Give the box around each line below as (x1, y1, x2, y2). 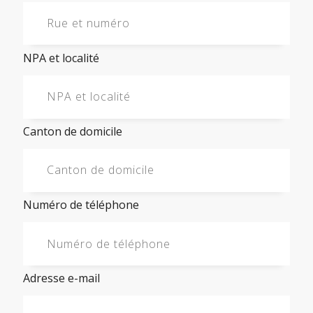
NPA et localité (22, 50, 99, 66)
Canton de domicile (22, 123, 122, 139)
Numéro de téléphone (22, 197, 139, 213)
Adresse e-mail (22, 270, 100, 286)
